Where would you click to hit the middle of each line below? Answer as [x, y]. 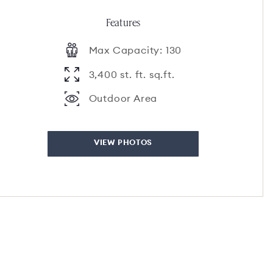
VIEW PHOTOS [123, 142]
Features [123, 22]
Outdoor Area [123, 98]
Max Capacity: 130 [135, 50]
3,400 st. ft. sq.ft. [132, 74]
